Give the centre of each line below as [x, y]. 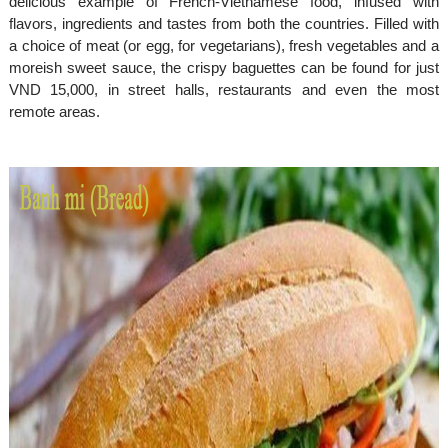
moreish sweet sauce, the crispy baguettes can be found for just [224, 68]
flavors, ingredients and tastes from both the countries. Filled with [224, 24]
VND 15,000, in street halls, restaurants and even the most [224, 90]
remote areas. [54, 112]
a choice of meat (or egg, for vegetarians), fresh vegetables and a [224, 46]
